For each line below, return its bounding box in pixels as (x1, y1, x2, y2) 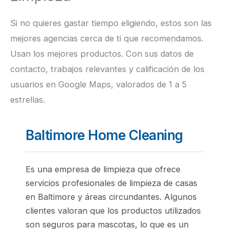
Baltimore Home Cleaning (26, 127, 183, 144)
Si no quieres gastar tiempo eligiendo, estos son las (10, 18, 212, 29)
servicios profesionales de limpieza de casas (26, 178, 197, 189)
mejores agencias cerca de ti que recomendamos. (10, 33, 203, 44)
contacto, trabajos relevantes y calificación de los (10, 64, 204, 75)
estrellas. (10, 95, 45, 105)
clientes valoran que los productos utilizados (26, 205, 201, 216)
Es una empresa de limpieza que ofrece (26, 164, 180, 175)
